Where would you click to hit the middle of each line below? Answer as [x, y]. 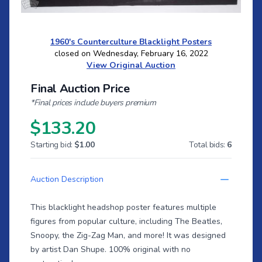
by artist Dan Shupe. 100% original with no [111, 250]
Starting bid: [53, 145]
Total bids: [208, 145]
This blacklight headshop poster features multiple [123, 208]
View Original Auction [131, 65]
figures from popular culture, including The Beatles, [126, 222]
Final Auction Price [80, 89]
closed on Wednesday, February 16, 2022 [131, 54]
